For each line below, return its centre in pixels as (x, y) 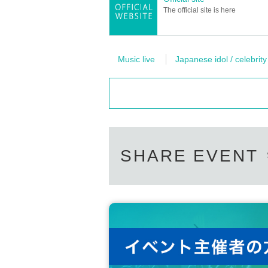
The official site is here (200, 10)
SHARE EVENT (189, 156)
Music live (136, 59)
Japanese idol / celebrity (221, 59)
